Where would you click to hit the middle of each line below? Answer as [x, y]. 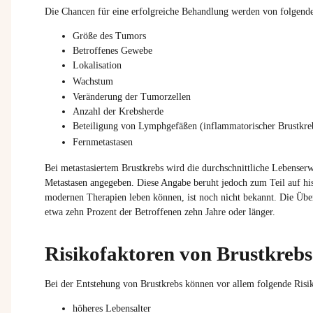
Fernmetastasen [103, 143]
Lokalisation [97, 66]
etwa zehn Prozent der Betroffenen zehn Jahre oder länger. [160, 212]
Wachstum [94, 82]
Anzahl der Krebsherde [118, 112]
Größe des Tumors [109, 36]
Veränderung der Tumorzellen [132, 97]
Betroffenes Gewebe [112, 51]
